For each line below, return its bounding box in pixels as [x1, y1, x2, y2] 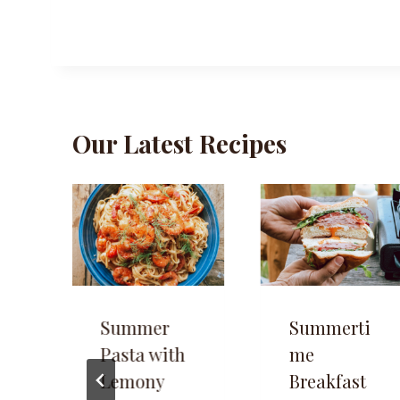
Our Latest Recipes [71, 127, 287, 161]
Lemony [100, 369, 164, 394]
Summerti [288, 315, 371, 340]
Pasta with [100, 342, 186, 367]
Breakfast [288, 369, 366, 394]
